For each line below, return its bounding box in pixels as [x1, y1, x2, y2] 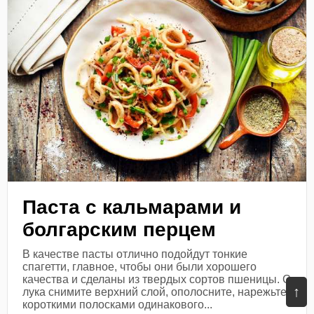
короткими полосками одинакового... [22, 299, 213, 311]
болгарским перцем [22, 219, 217, 241]
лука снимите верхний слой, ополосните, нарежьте [22, 286, 287, 299]
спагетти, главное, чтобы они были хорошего [22, 261, 257, 273]
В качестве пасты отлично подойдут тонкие [22, 248, 248, 261]
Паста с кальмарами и [22, 196, 242, 219]
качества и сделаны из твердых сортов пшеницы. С [22, 273, 292, 286]
